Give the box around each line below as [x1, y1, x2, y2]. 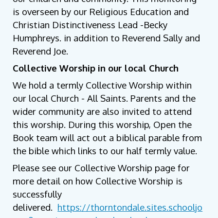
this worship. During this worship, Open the [13, 118, 192, 130]
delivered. [13, 201, 58, 213]
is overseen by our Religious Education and [13, 5, 189, 17]
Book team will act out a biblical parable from [13, 131, 202, 143]
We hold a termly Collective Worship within [13, 79, 192, 91]
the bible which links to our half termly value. [13, 145, 200, 156]
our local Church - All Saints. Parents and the [13, 92, 196, 104]
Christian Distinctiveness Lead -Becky [13, 18, 168, 30]
